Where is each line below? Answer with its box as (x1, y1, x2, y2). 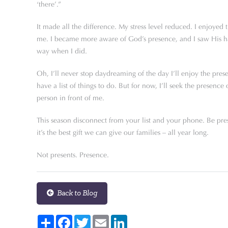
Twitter (91, 214, 112, 223)
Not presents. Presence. (37, 151, 109, 159)
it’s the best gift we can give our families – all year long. (37, 128, 209, 137)
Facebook (72, 214, 102, 223)
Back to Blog (54, 189, 97, 197)
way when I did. (37, 47, 87, 55)
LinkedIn (127, 214, 154, 223)
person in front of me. (37, 94, 104, 102)
